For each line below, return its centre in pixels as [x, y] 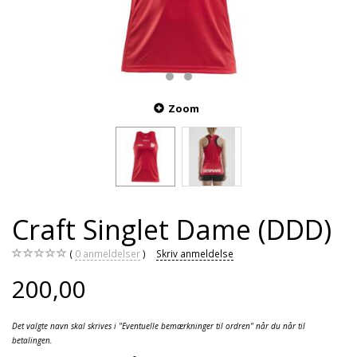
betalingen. [32, 341]
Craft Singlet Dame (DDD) [172, 230]
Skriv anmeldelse [195, 254]
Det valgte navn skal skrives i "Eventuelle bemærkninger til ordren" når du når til [159, 326]
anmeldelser [110, 254]
